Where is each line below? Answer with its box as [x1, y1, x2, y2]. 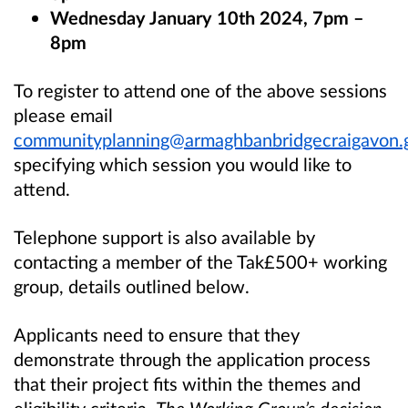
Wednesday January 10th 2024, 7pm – [50, 5, 364, 28]
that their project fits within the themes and [14, 372, 361, 395]
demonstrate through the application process [14, 348, 371, 371]
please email [14, 103, 113, 126]
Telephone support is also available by [14, 225, 315, 248]
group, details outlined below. [14, 274, 250, 297]
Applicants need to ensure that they [14, 323, 300, 346]
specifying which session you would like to [14, 152, 352, 175]
